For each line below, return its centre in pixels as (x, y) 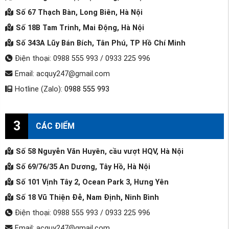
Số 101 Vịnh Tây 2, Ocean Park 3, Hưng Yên (92, 182)
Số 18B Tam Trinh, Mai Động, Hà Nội (80, 28)
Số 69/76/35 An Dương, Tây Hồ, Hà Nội (83, 167)
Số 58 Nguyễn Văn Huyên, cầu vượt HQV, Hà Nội (99, 151)
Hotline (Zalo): (38, 89)
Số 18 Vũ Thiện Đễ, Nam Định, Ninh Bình (87, 197)
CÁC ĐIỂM (55, 126)
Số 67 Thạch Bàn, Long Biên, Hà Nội (79, 12)
